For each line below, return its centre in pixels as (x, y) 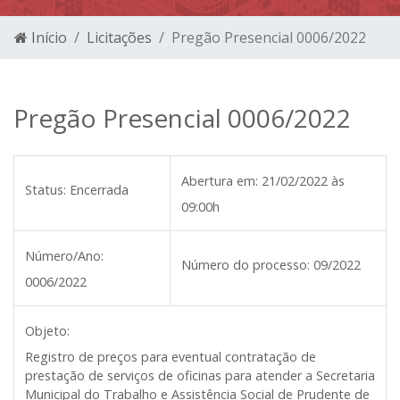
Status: (46, 190)
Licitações (119, 37)
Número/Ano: (64, 256)
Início (47, 37)
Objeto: (47, 331)
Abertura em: (220, 181)
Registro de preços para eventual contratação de (171, 357)
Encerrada (99, 190)
